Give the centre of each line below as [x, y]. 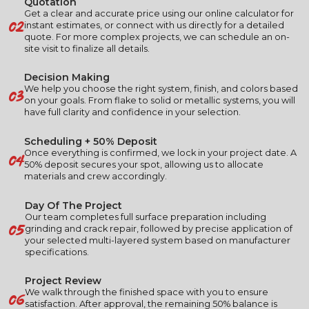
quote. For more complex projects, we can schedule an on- [157, 37]
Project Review [63, 281]
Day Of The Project [73, 205]
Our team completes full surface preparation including [145, 217]
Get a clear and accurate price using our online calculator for [159, 13]
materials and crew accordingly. [95, 177]
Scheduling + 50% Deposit [90, 142]
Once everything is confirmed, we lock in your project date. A [160, 153]
